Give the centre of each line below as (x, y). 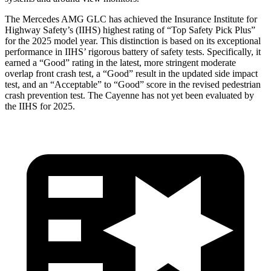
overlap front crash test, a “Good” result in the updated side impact (131, 73)
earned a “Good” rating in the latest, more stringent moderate (120, 62)
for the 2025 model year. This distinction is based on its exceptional (133, 41)
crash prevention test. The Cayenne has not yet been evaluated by (129, 95)
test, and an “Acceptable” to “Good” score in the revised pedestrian (133, 84)
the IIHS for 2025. (40, 106)
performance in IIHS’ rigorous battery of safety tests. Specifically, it (133, 51)
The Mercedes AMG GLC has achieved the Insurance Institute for (131, 19)
